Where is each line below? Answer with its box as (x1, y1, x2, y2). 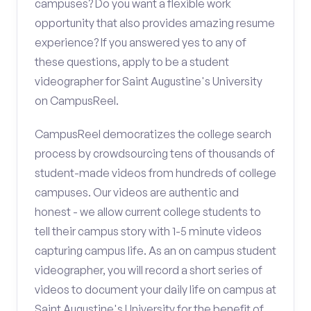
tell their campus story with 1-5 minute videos (35, 224, 262, 238)
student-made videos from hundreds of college (35, 166, 276, 180)
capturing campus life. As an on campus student (35, 244, 276, 258)
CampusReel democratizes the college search (35, 127, 271, 141)
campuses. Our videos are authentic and (35, 185, 239, 199)
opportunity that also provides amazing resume (35, 16, 275, 30)
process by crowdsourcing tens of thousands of (35, 146, 275, 160)
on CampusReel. (35, 94, 119, 108)
